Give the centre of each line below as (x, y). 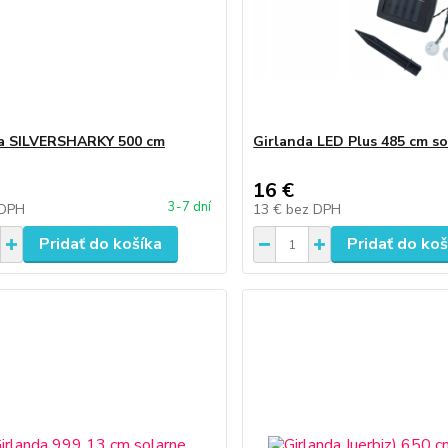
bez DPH (314, 209)
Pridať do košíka (100, 244)
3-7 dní (190, 207)
